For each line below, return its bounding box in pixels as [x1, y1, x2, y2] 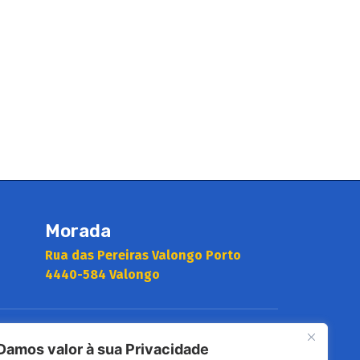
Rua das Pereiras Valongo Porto [45, 247, 241, 263]
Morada [45, 220, 111, 242]
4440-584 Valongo [45, 267, 160, 282]
